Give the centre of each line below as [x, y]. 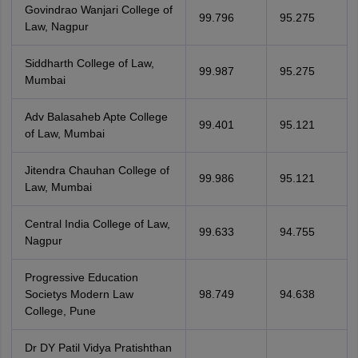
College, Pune [60, 311]
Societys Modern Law [79, 294]
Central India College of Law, [97, 224]
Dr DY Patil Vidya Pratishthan [98, 348]
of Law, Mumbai [64, 133]
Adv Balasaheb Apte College [96, 117]
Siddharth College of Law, [89, 63]
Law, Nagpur [56, 26]
